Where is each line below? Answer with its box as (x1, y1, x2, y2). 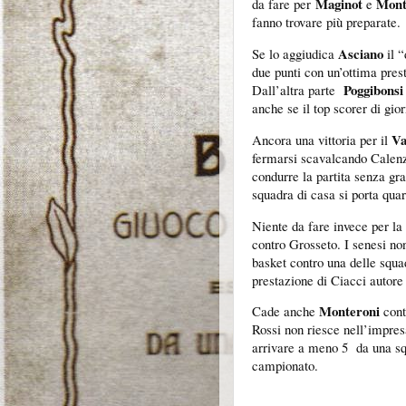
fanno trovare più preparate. (252, 13, 401, 31)
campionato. (252, 356, 318, 375)
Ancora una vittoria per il (252, 130, 388, 149)
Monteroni (319, 301, 380, 322)
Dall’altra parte (252, 80, 339, 99)
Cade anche (252, 302, 319, 321)
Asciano (338, 43, 383, 63)
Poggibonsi (339, 79, 403, 100)
